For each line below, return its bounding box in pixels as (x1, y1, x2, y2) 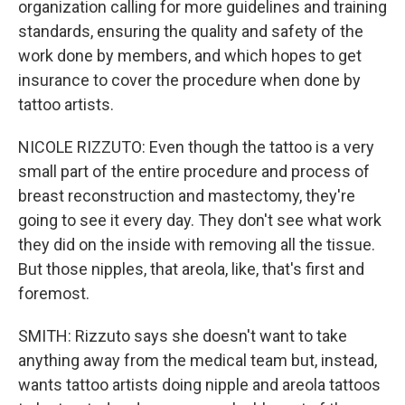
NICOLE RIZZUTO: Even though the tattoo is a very (18, 137, 374, 156)
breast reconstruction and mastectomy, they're (18, 186, 355, 205)
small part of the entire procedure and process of (18, 162, 370, 181)
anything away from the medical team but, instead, (18, 351, 377, 370)
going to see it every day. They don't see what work (18, 211, 381, 230)
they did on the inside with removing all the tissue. (18, 235, 375, 254)
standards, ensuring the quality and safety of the (18, 22, 363, 41)
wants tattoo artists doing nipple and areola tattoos (18, 375, 381, 394)
